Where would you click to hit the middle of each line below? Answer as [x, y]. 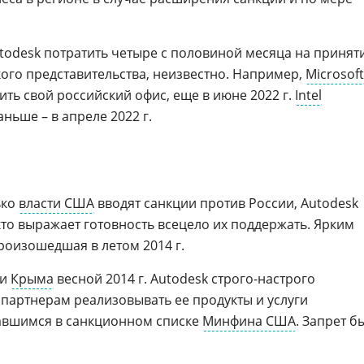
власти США [56, 203]
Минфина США [249, 321]
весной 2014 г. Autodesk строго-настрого [184, 279]
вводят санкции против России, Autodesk [226, 203]
